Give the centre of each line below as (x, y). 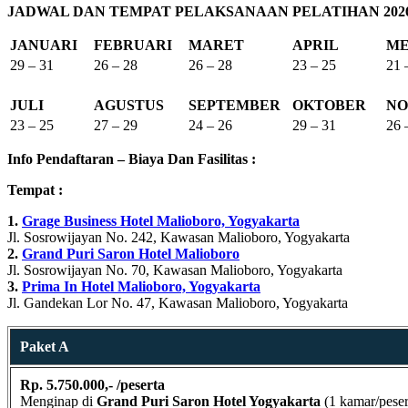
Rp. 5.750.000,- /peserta (92, 384)
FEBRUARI (133, 45)
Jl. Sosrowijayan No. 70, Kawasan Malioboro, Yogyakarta (175, 270)
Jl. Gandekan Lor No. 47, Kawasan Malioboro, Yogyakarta (178, 302)
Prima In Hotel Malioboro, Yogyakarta (141, 286)
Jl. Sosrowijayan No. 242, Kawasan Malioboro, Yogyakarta (178, 237)
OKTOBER (329, 105)
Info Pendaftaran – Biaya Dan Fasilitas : (132, 158)
